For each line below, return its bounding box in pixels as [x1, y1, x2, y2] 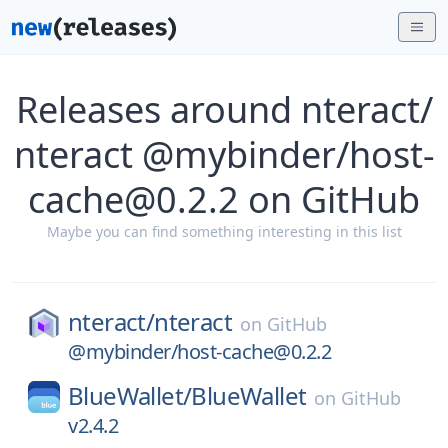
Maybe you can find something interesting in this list [46, 222, 402, 241]
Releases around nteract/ [15, 85, 433, 134]
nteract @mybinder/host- [13, 130, 435, 179]
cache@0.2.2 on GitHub [28, 175, 420, 224]
